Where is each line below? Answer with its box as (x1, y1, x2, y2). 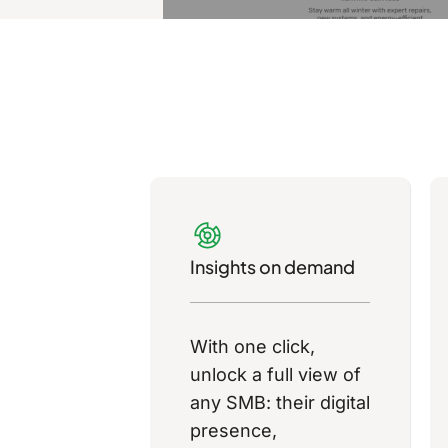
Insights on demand (190, 255, 355, 279)
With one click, (190, 336, 315, 358)
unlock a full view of (190, 364, 361, 386)
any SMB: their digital (190, 392, 370, 414)
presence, (190, 420, 277, 442)
